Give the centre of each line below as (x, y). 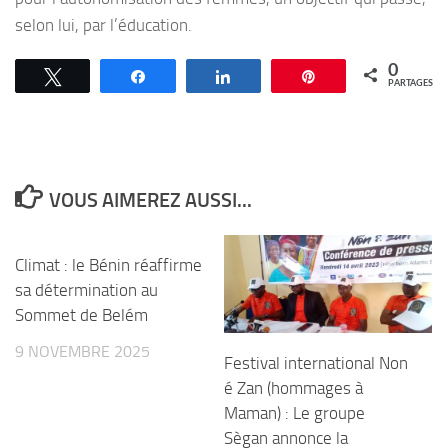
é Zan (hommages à (293, 387)
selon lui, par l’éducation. (103, 25)
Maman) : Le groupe (294, 412)
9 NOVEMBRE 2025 (82, 351)
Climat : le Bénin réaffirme (108, 264)
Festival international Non (316, 362)
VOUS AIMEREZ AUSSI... (150, 200)
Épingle (351, 76)
